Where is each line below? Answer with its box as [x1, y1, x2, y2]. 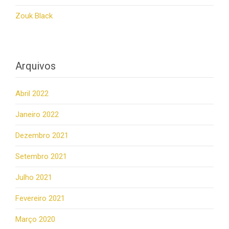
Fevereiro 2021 [15, 193, 65, 203]
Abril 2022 [15, 88, 49, 98]
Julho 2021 [15, 172, 52, 182]
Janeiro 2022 [15, 109, 59, 119]
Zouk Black [15, 11, 53, 20]
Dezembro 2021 [15, 130, 68, 140]
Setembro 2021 [15, 151, 67, 161]
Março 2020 [15, 214, 55, 224]
